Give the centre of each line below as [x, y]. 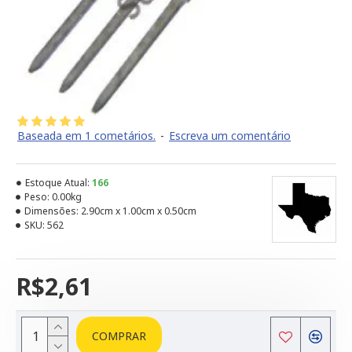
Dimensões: [51, 211]
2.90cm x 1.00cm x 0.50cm [139, 211]
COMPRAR [119, 336]
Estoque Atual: [57, 183]
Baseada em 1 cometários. [86, 136]
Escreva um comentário [230, 136]
